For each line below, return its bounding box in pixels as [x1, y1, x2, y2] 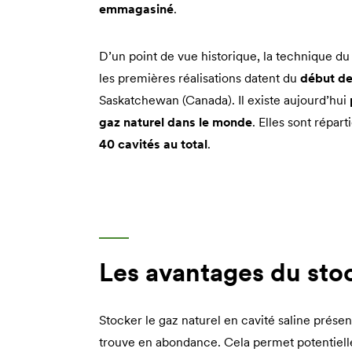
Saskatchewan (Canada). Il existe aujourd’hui [99, 91, 350, 108]
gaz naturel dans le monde [99, 113, 252, 130]
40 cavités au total [99, 135, 207, 152]
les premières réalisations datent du [99, 69, 300, 86]
